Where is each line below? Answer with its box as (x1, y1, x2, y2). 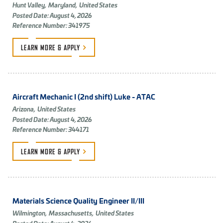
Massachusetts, (49, 208, 94, 218)
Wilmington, (12, 208, 47, 218)
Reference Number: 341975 (12, 20, 90, 30)
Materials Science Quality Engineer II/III (12, 195, 144, 206)
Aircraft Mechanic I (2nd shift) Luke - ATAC (12, 91, 155, 102)
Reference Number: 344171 (12, 124, 89, 134)
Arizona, (12, 104, 35, 114)
